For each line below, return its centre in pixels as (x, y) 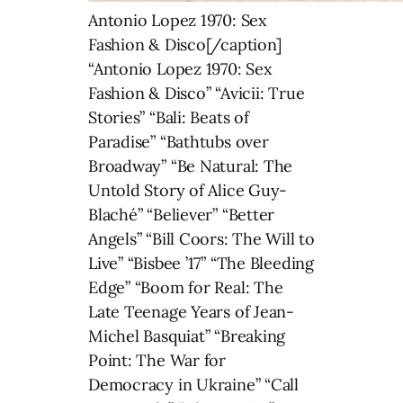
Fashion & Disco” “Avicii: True (197, 94)
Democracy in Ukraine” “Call (194, 385)
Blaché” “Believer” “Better (182, 215)
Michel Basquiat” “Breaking (187, 336)
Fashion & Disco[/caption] (185, 45)
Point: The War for (157, 361)
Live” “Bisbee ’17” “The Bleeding (201, 264)
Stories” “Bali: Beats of (169, 118)
